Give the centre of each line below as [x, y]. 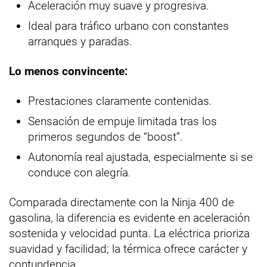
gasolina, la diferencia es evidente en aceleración [129, 218]
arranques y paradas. [80, 42]
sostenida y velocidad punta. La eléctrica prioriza [129, 234]
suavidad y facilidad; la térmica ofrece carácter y [128, 249]
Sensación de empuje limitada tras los [122, 122]
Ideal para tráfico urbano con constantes [128, 26]
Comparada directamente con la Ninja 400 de [122, 203]
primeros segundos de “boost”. [105, 137]
